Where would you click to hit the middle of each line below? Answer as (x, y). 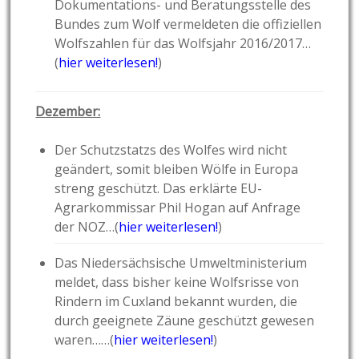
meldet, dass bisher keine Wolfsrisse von (177, 282)
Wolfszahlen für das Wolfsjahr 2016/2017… (183, 44)
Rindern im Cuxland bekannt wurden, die (176, 302)
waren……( (85, 340)
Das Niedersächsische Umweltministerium (181, 263)
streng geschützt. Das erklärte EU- (159, 189)
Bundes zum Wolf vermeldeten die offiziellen (188, 24)
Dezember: (68, 112)
